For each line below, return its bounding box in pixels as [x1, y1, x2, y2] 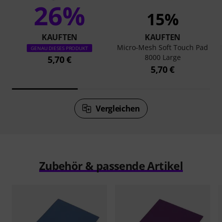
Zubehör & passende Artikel [39, 158, 183, 173]
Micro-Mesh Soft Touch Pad [117, 42, 208, 52]
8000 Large [144, 52, 181, 62]
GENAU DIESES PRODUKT [31, 44, 88, 52]
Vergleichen [96, 103, 140, 114]
